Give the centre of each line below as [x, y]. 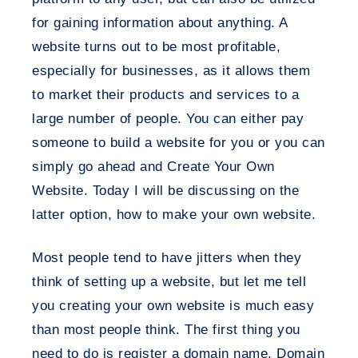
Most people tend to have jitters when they [167, 258]
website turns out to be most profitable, [156, 47]
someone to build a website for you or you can [179, 143]
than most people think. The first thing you [166, 330]
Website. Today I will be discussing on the [165, 191]
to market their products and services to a [165, 95]
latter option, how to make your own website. [174, 215]
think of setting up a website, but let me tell [169, 282]
